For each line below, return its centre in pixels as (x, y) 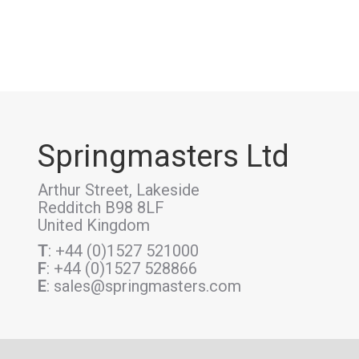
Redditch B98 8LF (101, 208)
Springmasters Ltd (163, 156)
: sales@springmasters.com (144, 286)
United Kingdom (94, 225)
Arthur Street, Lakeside (119, 190)
